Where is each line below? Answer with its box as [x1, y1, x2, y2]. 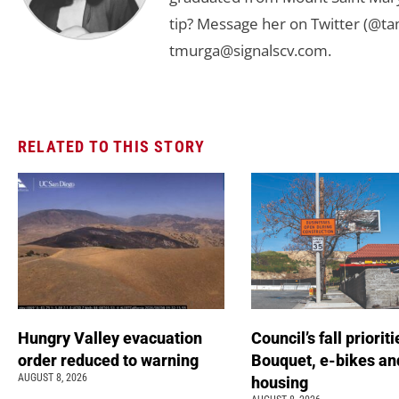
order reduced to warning [18, 350, 202, 370]
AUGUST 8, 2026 [18, 370, 87, 384]
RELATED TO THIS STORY [18, 136, 206, 156]
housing [250, 372, 312, 392]
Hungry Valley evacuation [18, 328, 202, 347]
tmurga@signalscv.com [169, 40, 328, 61]
